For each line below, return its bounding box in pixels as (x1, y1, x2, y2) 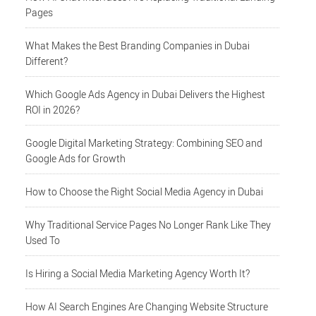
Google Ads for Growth (25, 152, 126, 166)
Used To (25, 233, 61, 248)
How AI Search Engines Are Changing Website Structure (25, 300, 269, 314)
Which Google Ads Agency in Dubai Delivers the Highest (25, 87, 266, 102)
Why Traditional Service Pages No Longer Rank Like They (25, 218, 272, 232)
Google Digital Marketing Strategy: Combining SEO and (25, 136, 263, 150)
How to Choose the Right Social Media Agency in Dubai (25, 185, 264, 199)
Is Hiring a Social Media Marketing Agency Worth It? (25, 267, 250, 281)
